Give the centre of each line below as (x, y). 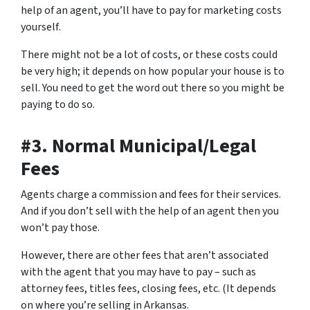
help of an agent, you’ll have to (95, 11)
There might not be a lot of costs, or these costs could (149, 55)
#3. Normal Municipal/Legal (138, 146)
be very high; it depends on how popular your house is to (153, 72)
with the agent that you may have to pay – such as (138, 272)
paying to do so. (58, 105)
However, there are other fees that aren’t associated (145, 256)
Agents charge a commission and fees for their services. (151, 195)
